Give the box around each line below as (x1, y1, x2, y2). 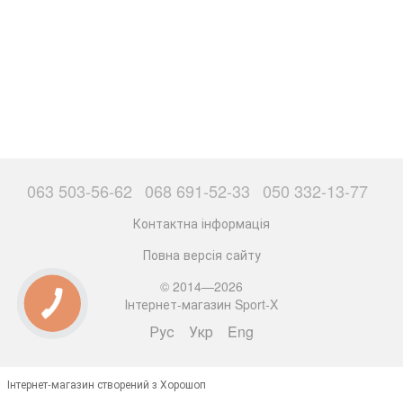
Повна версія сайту (142, 245, 261, 264)
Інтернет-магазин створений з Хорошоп (7, 375, 206, 391)
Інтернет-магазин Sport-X (125, 294, 278, 313)
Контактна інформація (133, 213, 270, 232)
